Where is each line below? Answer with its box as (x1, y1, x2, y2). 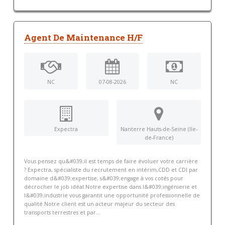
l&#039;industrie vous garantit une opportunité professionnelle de (24, 191, 200, 199)
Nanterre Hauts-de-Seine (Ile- (120, 125, 197, 133)
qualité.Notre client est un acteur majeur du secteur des (24, 200, 175, 207)
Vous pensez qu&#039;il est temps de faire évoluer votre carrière (24, 157, 198, 165)
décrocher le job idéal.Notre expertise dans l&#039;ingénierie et (24, 183, 197, 190)
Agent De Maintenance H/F (24, 32, 143, 44)
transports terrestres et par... (24, 208, 100, 216)
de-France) (144, 134, 173, 141)
